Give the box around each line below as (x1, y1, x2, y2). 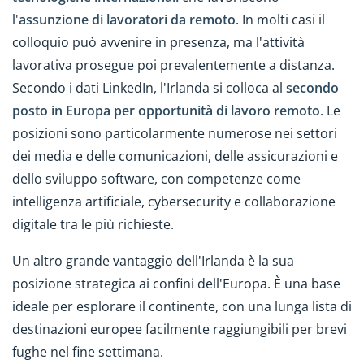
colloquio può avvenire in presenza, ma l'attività (12, 33, 305, 52)
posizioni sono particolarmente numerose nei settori (12, 124, 337, 143)
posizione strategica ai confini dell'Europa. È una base (12, 275, 340, 293)
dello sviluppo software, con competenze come (12, 170, 301, 188)
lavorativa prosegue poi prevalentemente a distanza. (12, 56, 335, 75)
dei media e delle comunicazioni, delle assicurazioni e (12, 147, 338, 166)
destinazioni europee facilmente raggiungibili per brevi (12, 320, 347, 339)
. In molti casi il (236, 11, 325, 29)
